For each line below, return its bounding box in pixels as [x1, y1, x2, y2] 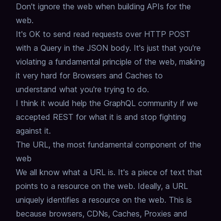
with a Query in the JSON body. [16, 43, 131, 53]
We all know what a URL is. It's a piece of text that [16, 167, 202, 178]
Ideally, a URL [138, 181, 188, 191]
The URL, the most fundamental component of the [16, 140, 201, 150]
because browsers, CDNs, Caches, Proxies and [16, 209, 187, 219]
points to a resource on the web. [16, 181, 135, 191]
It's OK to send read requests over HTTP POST [16, 29, 190, 39]
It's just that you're [134, 43, 201, 53]
